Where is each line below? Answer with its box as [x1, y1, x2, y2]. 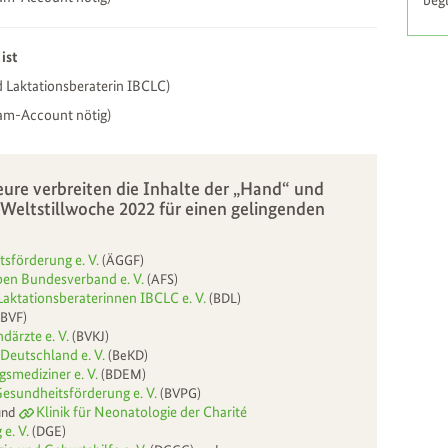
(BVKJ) [72, 327, 109, 344]
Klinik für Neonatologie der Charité [36, 402, 247, 421]
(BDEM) [98, 365, 146, 382]
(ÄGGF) [99, 251, 144, 268]
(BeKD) [108, 346, 148, 363]
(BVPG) [157, 384, 201, 401]
